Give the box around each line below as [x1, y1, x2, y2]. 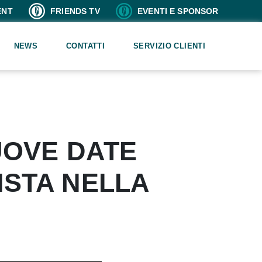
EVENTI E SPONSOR [135, 6, 219, 16]
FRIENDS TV [48, 6, 100, 16]
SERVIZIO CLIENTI [133, 42, 205, 51]
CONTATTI [66, 42, 105, 51]
